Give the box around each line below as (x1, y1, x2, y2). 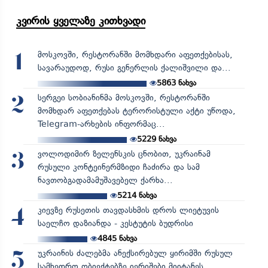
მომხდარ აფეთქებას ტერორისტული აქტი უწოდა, (37, 106, 236, 117)
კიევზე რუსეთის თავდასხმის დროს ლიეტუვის (37, 205, 219, 216)
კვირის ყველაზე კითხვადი (16, 14, 145, 28)
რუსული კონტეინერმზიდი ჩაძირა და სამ (37, 162, 200, 173)
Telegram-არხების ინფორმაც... (37, 119, 165, 130)
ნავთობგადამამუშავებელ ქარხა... (37, 175, 173, 186)
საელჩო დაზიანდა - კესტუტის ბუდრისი (37, 218, 193, 229)
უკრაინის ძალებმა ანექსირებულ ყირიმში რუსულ (37, 248, 233, 259)
